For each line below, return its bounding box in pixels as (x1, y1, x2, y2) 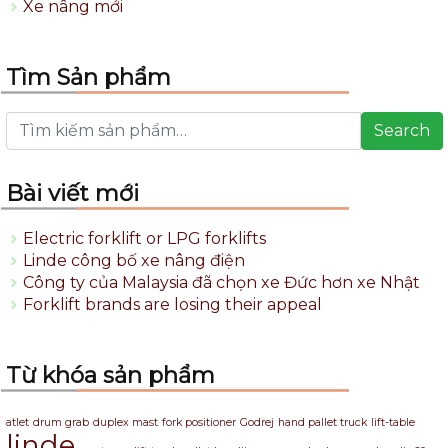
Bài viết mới (6, 178, 139, 207)
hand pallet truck (278, 415, 367, 429)
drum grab (33, 415, 89, 429)
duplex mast (93, 415, 158, 429)
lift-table (371, 415, 415, 429)
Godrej (240, 415, 274, 429)
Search (374, 120, 430, 140)
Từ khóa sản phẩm (6, 360, 215, 389)
